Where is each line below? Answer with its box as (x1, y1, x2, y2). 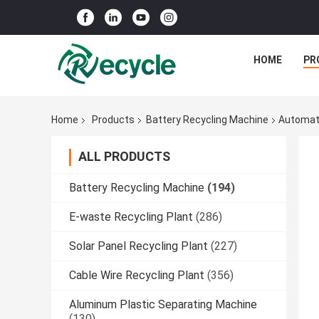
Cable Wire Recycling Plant (69, 268, 204, 283)
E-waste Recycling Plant (69, 210, 193, 224)
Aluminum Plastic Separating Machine (69, 298, 257, 312)
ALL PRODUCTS (78, 149, 170, 164)
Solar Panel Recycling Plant (69, 239, 208, 253)
